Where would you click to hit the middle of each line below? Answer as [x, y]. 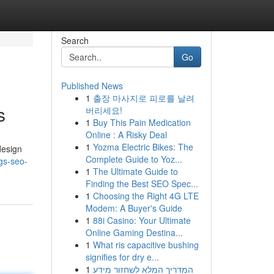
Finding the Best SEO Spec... [142, 183]
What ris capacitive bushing [146, 245]
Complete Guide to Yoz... [134, 159]
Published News [92, 86]
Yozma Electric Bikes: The [143, 147]
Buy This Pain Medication [142, 122]
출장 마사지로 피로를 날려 [143, 98]
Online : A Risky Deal [126, 135]
